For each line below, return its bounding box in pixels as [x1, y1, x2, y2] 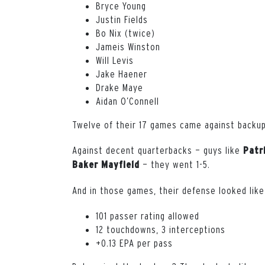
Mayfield [101, 159, 140, 170]
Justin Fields [96, 13, 148, 25]
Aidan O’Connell [96, 95, 159, 106]
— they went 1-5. [140, 158, 210, 170]
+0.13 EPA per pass [96, 237, 173, 248]
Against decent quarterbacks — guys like [72, 144, 243, 156]
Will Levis [96, 54, 134, 66]
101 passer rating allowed [96, 209, 199, 221]
